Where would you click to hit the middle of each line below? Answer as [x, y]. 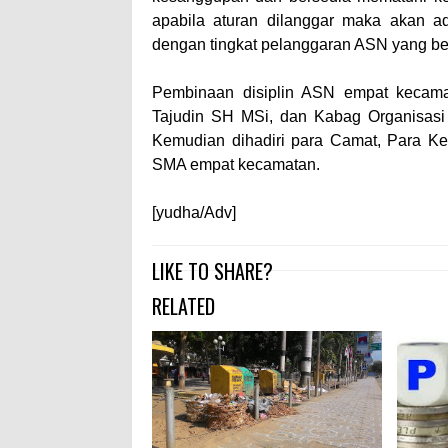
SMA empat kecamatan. [236, 164]
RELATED [183, 306]
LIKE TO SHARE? [212, 271]
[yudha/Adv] [194, 212]
